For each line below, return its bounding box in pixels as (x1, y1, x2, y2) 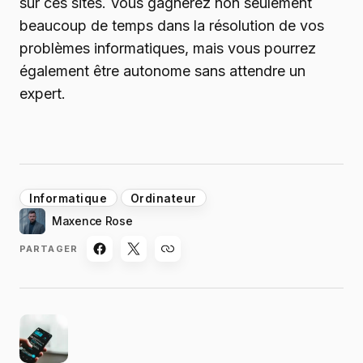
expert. (19, 85, 66, 103)
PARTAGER (19, 242, 78, 254)
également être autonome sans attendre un (19, 62, 305, 80)
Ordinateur (130, 192, 197, 206)
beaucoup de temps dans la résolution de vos (19, 17, 324, 35)
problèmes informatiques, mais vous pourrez (19, 40, 316, 58)
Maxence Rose (52, 214, 133, 228)
